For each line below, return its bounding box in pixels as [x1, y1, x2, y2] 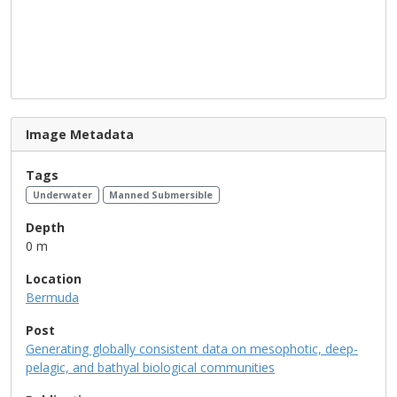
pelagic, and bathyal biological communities [26, 358, 275, 376]
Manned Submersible [109, 189, 214, 201]
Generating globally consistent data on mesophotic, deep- [26, 339, 358, 357]
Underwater [32, 189, 92, 201]
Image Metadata [26, 126, 134, 143]
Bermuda [26, 288, 79, 306]
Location [26, 269, 82, 287]
